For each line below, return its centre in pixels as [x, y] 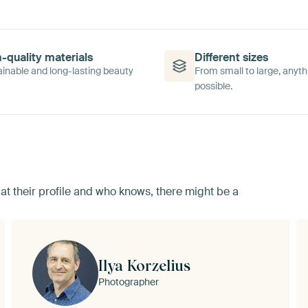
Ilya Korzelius [145, 265]
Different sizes [232, 57]
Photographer [129, 282]
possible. [214, 86]
